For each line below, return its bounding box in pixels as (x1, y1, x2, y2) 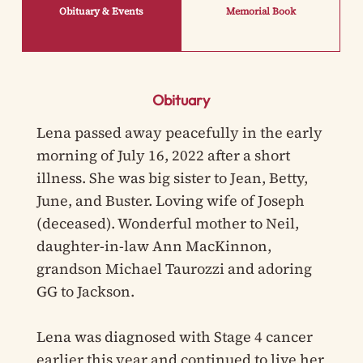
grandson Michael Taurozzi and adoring (36, 258, 312, 280)
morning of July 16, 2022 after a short (36, 145, 290, 166)
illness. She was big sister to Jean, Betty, (36, 168, 308, 189)
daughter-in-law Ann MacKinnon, (36, 236, 271, 257)
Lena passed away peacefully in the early (36, 122, 322, 143)
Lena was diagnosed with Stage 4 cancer (36, 327, 313, 348)
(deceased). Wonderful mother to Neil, (36, 213, 299, 234)
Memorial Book (225, 5, 296, 19)
